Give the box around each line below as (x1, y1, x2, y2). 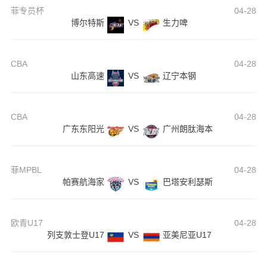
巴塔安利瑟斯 (162, 177, 213, 187)
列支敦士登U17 (46, 230, 104, 240)
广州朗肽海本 (162, 124, 213, 134)
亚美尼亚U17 (162, 230, 212, 240)
